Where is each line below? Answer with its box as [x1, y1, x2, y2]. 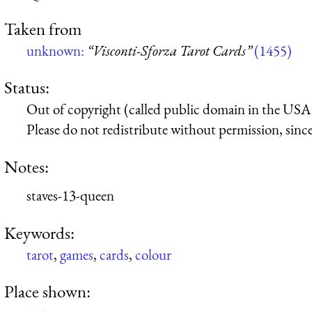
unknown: [26, 40, 87, 60]
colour [135, 244, 171, 264]
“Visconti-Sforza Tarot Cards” [87, 40, 251, 60]
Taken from [4, 17, 81, 40]
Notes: [4, 155, 49, 178]
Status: [4, 76, 49, 99]
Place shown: [4, 279, 91, 302]
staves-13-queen [26, 186, 114, 205]
